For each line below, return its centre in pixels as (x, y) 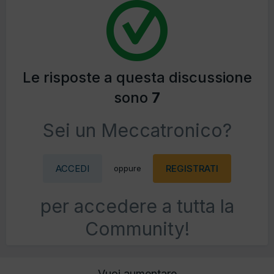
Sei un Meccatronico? (137, 131)
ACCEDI (72, 169)
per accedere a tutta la (137, 206)
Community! (137, 229)
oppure (128, 168)
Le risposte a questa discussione (137, 78)
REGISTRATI (192, 169)
